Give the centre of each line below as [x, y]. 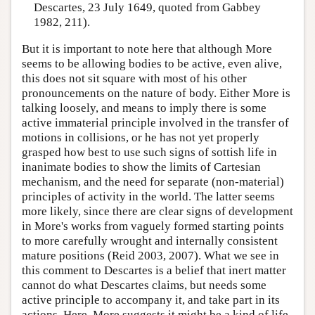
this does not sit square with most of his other [134, 78]
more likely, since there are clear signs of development [157, 211]
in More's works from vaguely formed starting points [153, 226]
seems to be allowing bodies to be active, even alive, [152, 63]
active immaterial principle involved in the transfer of [155, 122]
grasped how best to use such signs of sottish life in [149, 152]
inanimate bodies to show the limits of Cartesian [141, 167]
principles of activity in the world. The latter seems [148, 196]
